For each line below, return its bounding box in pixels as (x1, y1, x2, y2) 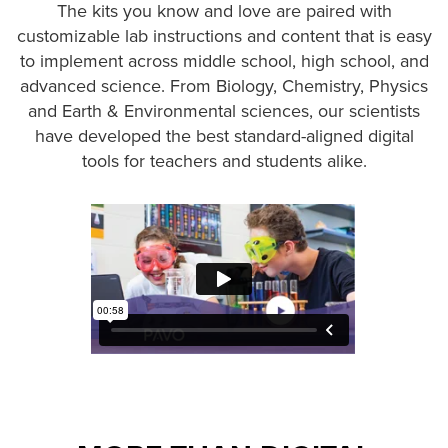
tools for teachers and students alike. (81, 149, 367, 172)
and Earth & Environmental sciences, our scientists (28, 99, 420, 122)
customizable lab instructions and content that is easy (16, 24, 432, 47)
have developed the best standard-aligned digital (34, 124, 414, 147)
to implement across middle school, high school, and (19, 49, 429, 72)
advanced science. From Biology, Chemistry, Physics (20, 74, 428, 97)
